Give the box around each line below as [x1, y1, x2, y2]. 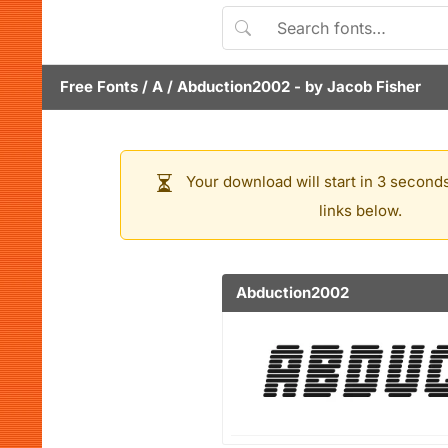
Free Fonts [60, 77, 138, 96]
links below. [318, 201, 402, 220]
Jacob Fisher [327, 77, 421, 96]
